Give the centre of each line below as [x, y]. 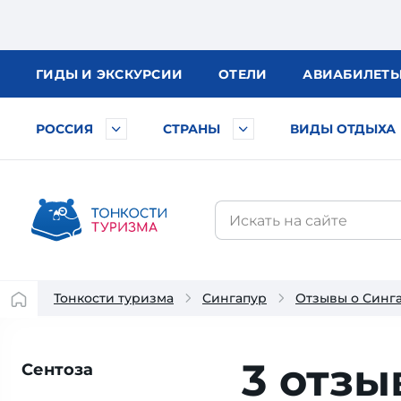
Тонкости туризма [114, 298]
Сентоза [57, 370]
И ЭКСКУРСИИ [132, 74]
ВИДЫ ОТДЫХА [343, 129]
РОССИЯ [64, 129]
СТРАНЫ [192, 129]
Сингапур [235, 298]
